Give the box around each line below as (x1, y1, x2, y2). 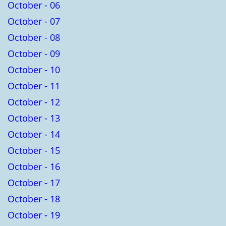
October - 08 (8, 31, 60, 43)
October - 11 (8, 79, 60, 92)
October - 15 (8, 144, 60, 156)
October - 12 (8, 95, 60, 108)
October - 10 (8, 63, 60, 76)
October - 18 (8, 192, 60, 205)
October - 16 (8, 160, 60, 173)
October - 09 (8, 47, 60, 60)
